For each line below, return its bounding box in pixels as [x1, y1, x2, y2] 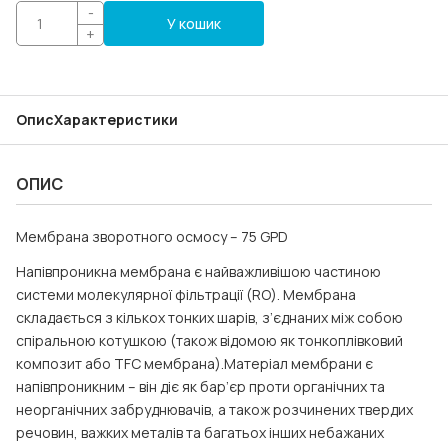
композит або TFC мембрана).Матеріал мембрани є [16, 354, 373, 373]
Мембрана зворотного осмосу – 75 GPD [16, 227, 288, 246]
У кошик [167, 13, 221, 33]
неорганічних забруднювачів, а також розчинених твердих [16, 400, 413, 419]
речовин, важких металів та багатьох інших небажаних [16, 423, 384, 442]
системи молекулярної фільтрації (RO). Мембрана [16, 285, 356, 304]
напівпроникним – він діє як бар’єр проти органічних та [16, 377, 385, 396]
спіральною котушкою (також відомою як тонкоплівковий [16, 331, 403, 350]
